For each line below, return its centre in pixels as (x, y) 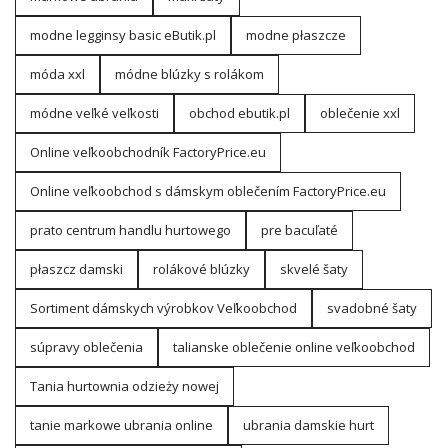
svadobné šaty (372, 308)
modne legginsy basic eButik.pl (123, 35)
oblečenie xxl (360, 113)
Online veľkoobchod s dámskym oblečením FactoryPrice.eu (208, 191)
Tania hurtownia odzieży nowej (124, 386)
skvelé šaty (314, 269)
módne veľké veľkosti (94, 113)
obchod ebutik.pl (239, 113)
